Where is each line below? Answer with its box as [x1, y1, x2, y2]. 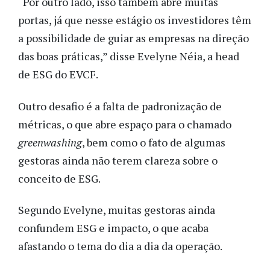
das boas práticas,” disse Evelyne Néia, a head [18, 49, 239, 64]
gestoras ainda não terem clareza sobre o [18, 152, 218, 168]
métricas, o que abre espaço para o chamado [18, 116, 231, 131]
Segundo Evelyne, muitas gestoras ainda [18, 202, 215, 218]
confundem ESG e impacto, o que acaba [18, 221, 209, 236]
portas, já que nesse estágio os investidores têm [18, 13, 251, 28]
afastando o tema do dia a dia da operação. [18, 239, 224, 254]
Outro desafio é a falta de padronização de [18, 98, 222, 113]
